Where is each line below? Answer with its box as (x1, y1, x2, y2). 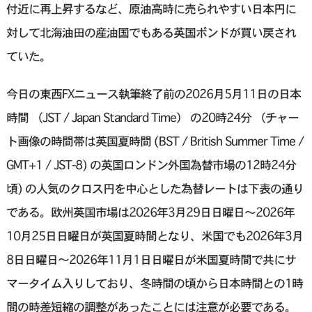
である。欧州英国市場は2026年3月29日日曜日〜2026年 (6, 205, 295, 220)
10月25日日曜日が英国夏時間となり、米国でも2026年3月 (6, 228, 303, 244)
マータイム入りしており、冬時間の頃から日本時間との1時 (6, 276, 303, 291)
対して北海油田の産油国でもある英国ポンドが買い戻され (6, 25, 296, 40)
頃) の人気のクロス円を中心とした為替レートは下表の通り (6, 181, 304, 196)
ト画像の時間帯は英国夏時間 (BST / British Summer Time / (6, 134, 304, 149)
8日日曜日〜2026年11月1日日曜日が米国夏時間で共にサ (6, 252, 296, 267)
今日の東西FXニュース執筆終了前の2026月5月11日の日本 (6, 86, 301, 102)
